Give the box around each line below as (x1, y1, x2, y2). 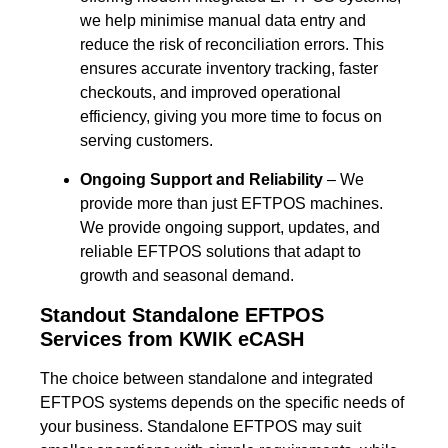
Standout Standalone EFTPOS (40, 303, 324, 326)
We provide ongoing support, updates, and (80, 218, 380, 236)
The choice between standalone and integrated (40, 369, 373, 387)
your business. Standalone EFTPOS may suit (40, 417, 361, 435)
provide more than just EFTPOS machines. (80, 194, 383, 212)
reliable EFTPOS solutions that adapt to (80, 242, 361, 260)
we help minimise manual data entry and (80, 11, 366, 29)
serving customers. (80, 131, 213, 149)
